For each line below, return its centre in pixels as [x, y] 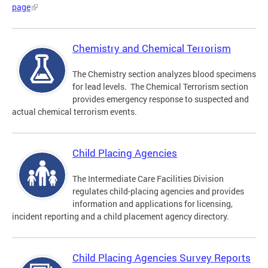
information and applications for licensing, [153, 204]
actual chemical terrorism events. [74, 112]
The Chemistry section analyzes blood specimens [164, 74]
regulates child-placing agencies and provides [158, 191]
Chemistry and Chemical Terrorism [152, 48]
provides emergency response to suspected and [161, 99]
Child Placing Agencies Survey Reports [162, 258]
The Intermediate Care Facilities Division [148, 179]
